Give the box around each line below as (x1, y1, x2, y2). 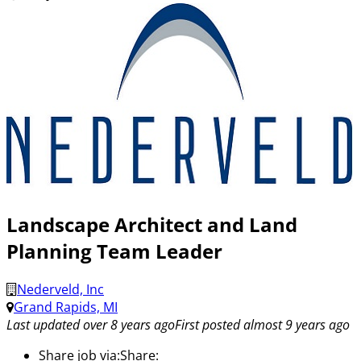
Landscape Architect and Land (6, 211, 297, 239)
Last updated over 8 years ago (6, 316, 175, 334)
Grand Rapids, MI (14, 298, 118, 317)
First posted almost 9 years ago (175, 316, 350, 334)
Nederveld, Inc (17, 280, 104, 299)
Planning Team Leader (6, 238, 222, 265)
